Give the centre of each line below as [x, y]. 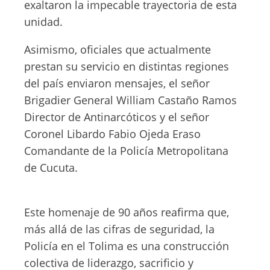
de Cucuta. [51, 168]
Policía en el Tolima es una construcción [127, 246]
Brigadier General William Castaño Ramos [130, 100]
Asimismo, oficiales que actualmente [118, 49]
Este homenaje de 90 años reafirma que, [127, 212]
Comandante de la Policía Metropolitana [126, 151]
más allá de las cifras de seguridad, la [119, 229]
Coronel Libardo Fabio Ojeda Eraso [112, 134]
